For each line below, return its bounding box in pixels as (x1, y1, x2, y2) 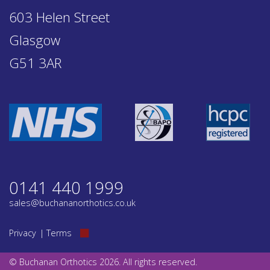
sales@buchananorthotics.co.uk (9, 197, 136, 209)
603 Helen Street (9, 8, 110, 27)
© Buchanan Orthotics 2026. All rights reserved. (9, 256, 197, 268)
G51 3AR (9, 54, 61, 73)
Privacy (9, 227, 36, 239)
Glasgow (9, 31, 60, 50)
